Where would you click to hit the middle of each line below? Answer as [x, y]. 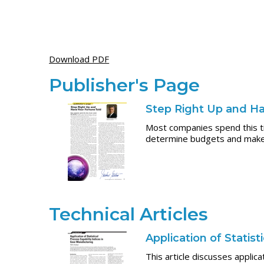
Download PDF [79, 59]
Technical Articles [129, 214]
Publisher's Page [125, 85]
